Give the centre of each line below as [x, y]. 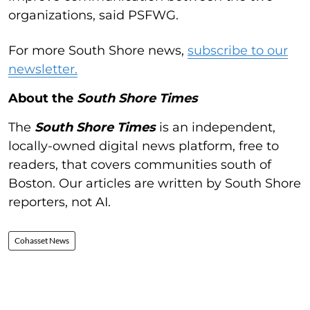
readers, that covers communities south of [140, 164]
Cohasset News [42, 240]
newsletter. [43, 69]
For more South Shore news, [98, 50]
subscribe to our [238, 50]
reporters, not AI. [60, 202]
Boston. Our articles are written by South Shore [155, 183]
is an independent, [216, 127]
